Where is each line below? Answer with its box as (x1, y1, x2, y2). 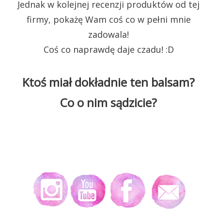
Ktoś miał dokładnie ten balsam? (22, 74, 195, 90)
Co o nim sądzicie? (60, 94, 157, 110)
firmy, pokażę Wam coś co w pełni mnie (26, 13, 191, 25)
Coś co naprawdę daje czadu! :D (43, 43, 174, 55)
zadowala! (88, 28, 129, 40)
